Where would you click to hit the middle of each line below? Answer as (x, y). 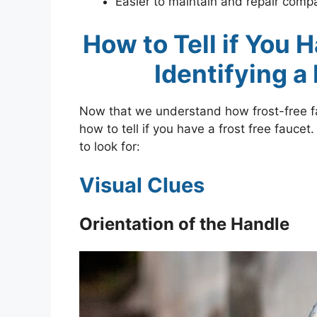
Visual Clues (142, 185)
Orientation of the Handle (184, 224)
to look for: (110, 146)
